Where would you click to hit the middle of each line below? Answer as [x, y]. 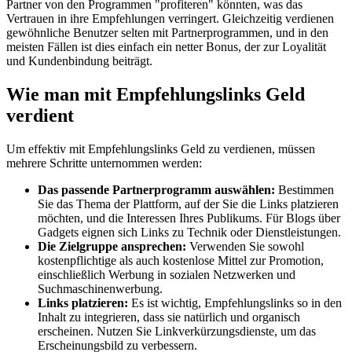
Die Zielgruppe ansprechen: [112, 247]
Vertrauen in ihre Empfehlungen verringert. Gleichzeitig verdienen [170, 19]
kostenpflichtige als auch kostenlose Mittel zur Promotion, [181, 261]
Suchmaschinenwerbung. [100, 289]
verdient [40, 116]
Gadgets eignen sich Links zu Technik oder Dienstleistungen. [189, 233]
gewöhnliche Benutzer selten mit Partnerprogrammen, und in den [167, 33]
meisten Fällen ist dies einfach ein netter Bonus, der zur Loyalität [166, 47]
